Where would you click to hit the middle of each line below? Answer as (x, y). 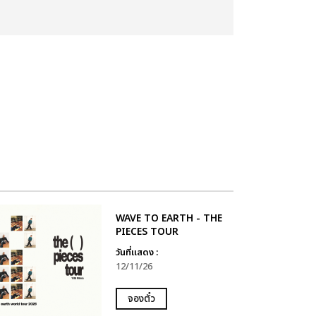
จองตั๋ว (141, 298)
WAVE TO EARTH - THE (169, 218)
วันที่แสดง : (136, 252)
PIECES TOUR (147, 231)
